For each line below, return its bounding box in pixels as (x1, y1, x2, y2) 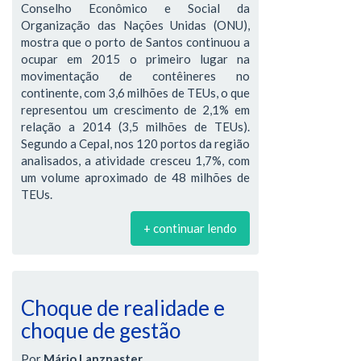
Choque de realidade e (21, 295, 225, 321)
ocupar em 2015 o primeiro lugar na (21, 52, 250, 66)
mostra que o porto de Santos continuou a (21, 35, 250, 49)
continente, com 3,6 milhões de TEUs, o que (21, 85, 250, 100)
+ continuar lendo (143, 221, 237, 235)
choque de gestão (21, 317, 180, 343)
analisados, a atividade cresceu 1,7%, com (21, 153, 250, 168)
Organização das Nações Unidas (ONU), (21, 18, 250, 32)
